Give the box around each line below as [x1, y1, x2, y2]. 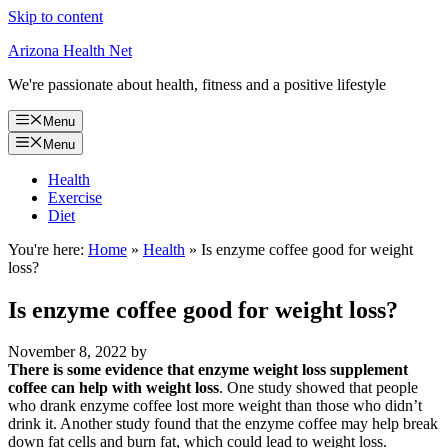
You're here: [8, 240, 84, 258]
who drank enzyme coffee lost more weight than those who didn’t [8, 397, 422, 415]
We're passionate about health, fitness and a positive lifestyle [8, 76, 386, 93]
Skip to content [8, 8, 103, 25]
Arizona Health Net [8, 42, 132, 59]
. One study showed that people [219, 379, 418, 397]
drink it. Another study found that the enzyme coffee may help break [8, 415, 438, 433]
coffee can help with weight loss [8, 379, 219, 397]
